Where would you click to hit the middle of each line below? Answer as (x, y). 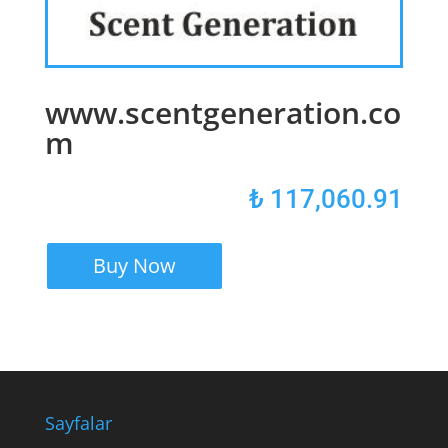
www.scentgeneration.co (222, 113)
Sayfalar (78, 423)
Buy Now (134, 266)
